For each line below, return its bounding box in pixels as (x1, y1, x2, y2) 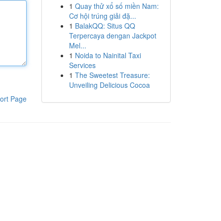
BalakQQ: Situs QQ (74, 21, 135, 31)
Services (69, 60, 96, 70)
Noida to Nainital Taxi (74, 50, 141, 60)
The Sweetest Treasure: (74, 70, 150, 80)
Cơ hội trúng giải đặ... (69, 11, 136, 21)
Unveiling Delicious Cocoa (69, 80, 150, 90)
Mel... (69, 40, 86, 50)
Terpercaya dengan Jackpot (69, 31, 156, 40)
